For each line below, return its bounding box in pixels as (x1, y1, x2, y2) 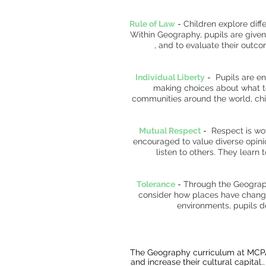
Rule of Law (129, 19, 175, 28)
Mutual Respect (138, 126, 201, 135)
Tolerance (136, 179, 175, 189)
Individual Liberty (135, 72, 205, 82)
